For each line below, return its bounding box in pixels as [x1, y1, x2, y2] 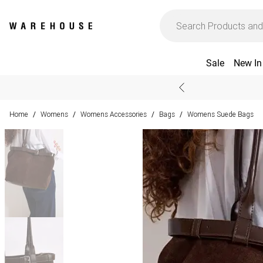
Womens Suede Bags [187, 110, 254, 119]
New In [233, 58, 262, 69]
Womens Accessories [80, 110, 147, 119]
